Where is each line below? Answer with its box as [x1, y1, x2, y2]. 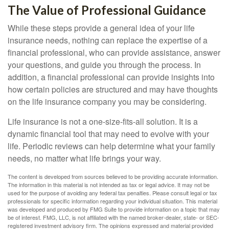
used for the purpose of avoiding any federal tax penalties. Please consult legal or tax [8, 189, 217, 197]
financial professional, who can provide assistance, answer [8, 47, 220, 58]
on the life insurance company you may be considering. [8, 96, 207, 107]
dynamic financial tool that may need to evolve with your [8, 128, 209, 140]
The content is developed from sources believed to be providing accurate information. [8, 172, 218, 180]
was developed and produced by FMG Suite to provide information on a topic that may [8, 205, 220, 213]
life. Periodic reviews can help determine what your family [8, 140, 215, 152]
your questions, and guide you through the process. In [8, 59, 201, 71]
